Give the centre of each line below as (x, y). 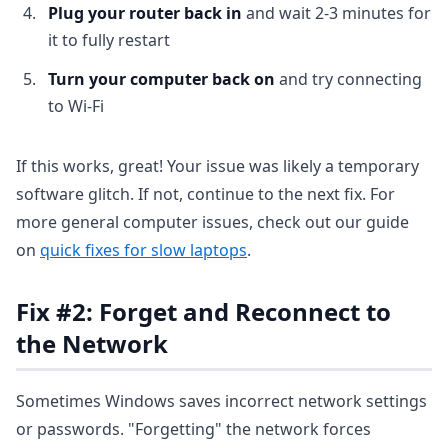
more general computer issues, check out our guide (212, 222)
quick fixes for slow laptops (143, 250)
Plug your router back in (145, 13)
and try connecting (348, 79)
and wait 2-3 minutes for (336, 13)
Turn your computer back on (161, 79)
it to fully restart (109, 40)
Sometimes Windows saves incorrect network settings (221, 401)
